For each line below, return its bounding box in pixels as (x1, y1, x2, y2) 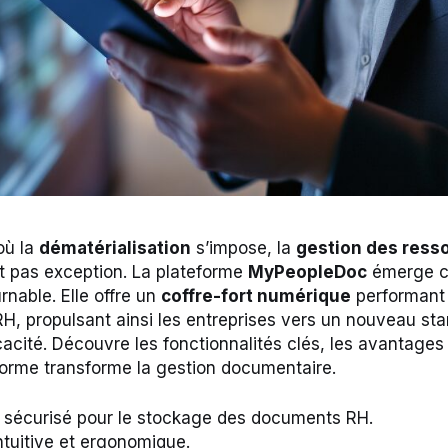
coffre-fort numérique (161, 286, 351, 307)
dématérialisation (39, 238, 191, 259)
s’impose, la (191, 238, 296, 259)
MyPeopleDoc (248, 262, 367, 283)
